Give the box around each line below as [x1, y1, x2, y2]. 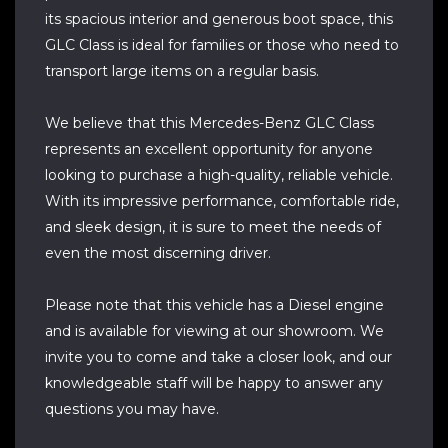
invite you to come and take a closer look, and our [45, 348, 392, 366]
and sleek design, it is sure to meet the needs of [45, 218, 381, 236]
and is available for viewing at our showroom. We [45, 322, 384, 340]
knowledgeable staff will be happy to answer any [45, 374, 383, 392]
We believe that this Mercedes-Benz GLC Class [45, 114, 374, 132]
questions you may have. [45, 400, 219, 418]
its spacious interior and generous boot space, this [45, 10, 393, 28]
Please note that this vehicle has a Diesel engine [45, 296, 384, 314]
